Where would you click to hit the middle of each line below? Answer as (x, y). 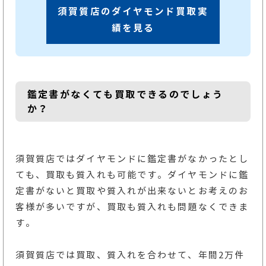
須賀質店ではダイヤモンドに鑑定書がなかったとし (132, 159)
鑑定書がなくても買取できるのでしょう (125, 95)
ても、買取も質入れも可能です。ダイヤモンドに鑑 (132, 175)
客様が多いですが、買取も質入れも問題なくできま (132, 207)
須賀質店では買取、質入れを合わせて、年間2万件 (130, 255)
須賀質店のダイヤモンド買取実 (133, 12)
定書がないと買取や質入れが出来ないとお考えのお (132, 191)
